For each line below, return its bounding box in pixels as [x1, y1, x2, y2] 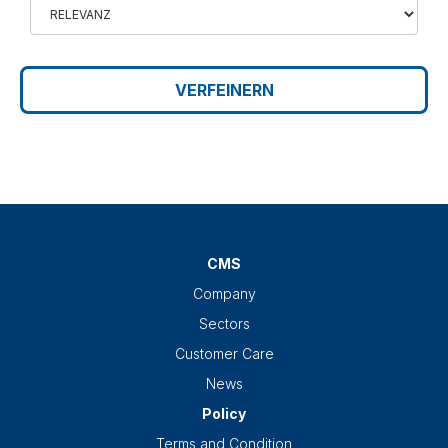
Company [192, 285, 256, 303]
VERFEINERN [174, 80, 274, 101]
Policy [202, 405, 246, 423]
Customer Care [174, 345, 274, 363]
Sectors [198, 315, 250, 333]
